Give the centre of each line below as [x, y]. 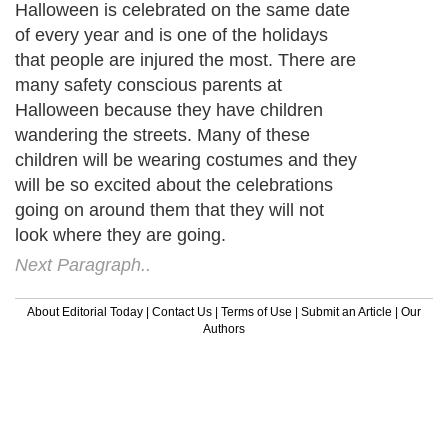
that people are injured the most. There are [185, 59]
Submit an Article [346, 311]
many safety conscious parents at [148, 84]
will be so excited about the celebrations [174, 184]
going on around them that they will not [169, 209]
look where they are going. [120, 234]
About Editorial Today [85, 311]
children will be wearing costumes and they [186, 159]
